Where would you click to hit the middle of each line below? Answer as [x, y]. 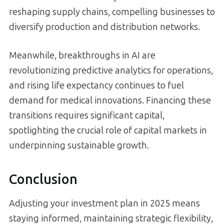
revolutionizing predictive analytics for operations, [111, 71]
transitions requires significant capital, [87, 116]
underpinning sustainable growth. [79, 146]
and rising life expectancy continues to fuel [96, 86]
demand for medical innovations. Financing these [110, 101]
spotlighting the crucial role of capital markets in [108, 131]
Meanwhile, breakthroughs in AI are [82, 56]
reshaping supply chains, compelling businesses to [112, 12]
